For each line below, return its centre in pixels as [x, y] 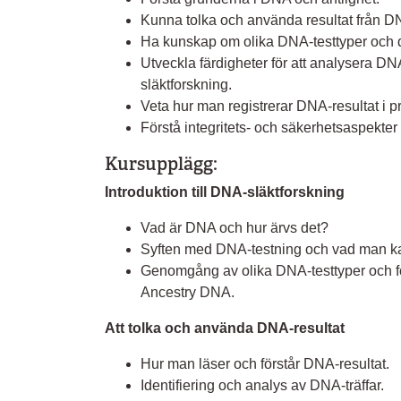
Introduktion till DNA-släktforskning [225, 192]
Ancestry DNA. [188, 292]
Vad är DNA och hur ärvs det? [235, 228]
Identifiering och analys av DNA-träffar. [262, 385]
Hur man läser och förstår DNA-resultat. [265, 364]
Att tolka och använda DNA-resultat [225, 328]
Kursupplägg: [161, 164]
